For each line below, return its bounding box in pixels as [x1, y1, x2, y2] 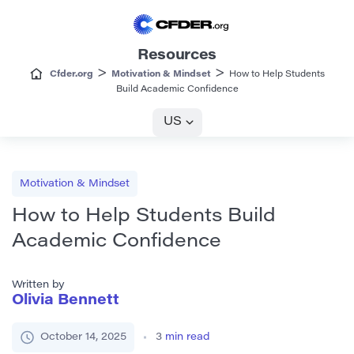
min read [165, 332, 209, 343]
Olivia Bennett [12, 294, 119, 309]
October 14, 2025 [40, 332, 126, 343]
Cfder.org [49, 70, 93, 80]
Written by [12, 280, 65, 291]
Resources [137, 49, 217, 64]
